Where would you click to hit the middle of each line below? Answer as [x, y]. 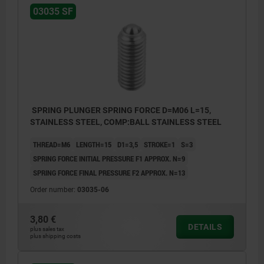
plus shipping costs [55, 236]
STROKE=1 [159, 145]
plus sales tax [47, 229]
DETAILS [205, 227]
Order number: [54, 190]
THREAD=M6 [52, 145]
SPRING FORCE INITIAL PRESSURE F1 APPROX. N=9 [109, 159]
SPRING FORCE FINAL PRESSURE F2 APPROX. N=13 [109, 173]
